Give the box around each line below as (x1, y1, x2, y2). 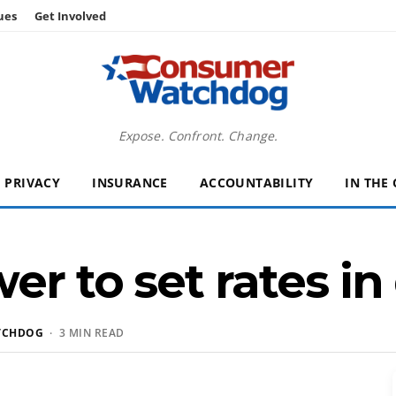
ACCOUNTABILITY (199, 174, 314, 191)
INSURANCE (92, 174, 168, 191)
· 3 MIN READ (43, 325, 125, 340)
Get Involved (34, 8, 106, 24)
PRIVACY (4, 174, 61, 191)
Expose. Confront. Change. (118, 127, 278, 144)
